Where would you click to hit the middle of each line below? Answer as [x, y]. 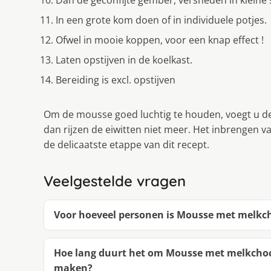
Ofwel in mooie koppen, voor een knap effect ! [160, 40]
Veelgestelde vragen [115, 181]
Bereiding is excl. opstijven [116, 80]
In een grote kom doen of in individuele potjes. [161, 20]
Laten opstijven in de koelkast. [124, 60]
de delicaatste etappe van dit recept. [126, 145]
